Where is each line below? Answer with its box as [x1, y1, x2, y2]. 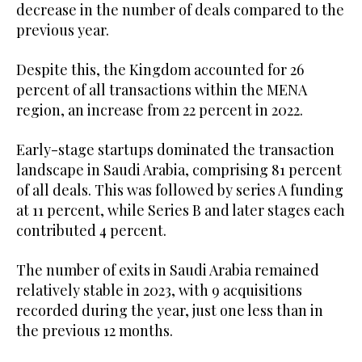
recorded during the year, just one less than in [16, 300, 323, 320]
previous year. [16, 19, 116, 40]
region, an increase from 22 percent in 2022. [16, 99, 303, 120]
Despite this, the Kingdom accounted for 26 [16, 59, 304, 79]
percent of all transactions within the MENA [16, 79, 307, 99]
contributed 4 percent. [16, 220, 166, 240]
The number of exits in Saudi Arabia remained [16, 259, 319, 280]
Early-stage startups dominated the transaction [16, 139, 335, 159]
